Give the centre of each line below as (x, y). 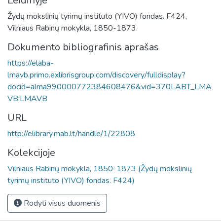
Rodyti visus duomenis (61, 203)
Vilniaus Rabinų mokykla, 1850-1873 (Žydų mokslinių (100, 168)
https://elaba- (31, 63)
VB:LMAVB (27, 98)
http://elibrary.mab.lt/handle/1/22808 (71, 133)
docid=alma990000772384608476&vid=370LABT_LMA (110, 87)
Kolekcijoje (31, 152)
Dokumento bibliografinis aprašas (83, 47)
